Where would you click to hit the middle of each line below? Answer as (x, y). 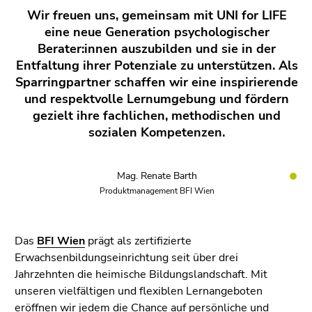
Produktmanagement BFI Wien (157, 191)
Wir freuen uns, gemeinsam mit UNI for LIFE (157, 16)
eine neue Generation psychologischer (157, 32)
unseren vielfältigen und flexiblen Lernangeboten (139, 291)
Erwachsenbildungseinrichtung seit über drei (126, 258)
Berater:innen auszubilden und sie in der (157, 49)
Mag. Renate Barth (157, 176)
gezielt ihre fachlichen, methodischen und (157, 116)
